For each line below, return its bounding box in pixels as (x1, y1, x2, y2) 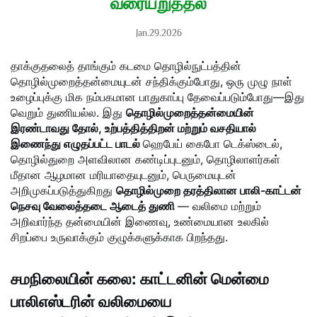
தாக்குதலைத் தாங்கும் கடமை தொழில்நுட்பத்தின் (11, 59, 241, 74)
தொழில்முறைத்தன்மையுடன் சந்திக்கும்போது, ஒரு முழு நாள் (11, 74, 292, 89)
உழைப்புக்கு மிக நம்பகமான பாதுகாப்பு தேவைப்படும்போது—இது (11, 90, 304, 105)
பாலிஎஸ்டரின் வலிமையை (11, 292, 171, 311)
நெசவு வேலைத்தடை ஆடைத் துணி (11, 199, 178, 214)
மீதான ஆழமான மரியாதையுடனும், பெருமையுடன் (11, 168, 236, 183)
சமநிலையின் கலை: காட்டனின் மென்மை (11, 270, 269, 289)
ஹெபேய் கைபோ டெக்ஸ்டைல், (143, 137, 282, 151)
